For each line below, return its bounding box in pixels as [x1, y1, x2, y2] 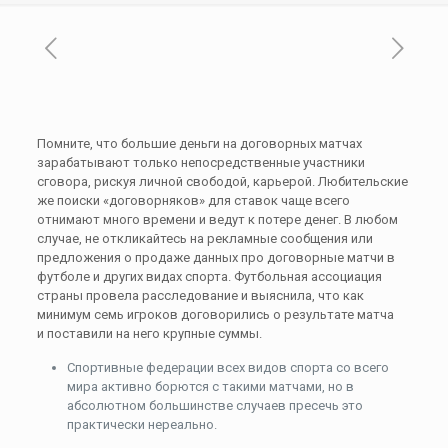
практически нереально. [66, 417, 217, 432]
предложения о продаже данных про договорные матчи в [36, 250, 395, 265]
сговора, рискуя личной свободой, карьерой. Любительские [36, 174, 408, 189]
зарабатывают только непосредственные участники [36, 155, 365, 170]
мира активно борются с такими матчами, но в [66, 379, 354, 394]
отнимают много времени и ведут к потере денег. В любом [36, 212, 398, 227]
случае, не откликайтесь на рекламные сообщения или [36, 231, 373, 246]
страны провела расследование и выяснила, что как [36, 288, 364, 303]
